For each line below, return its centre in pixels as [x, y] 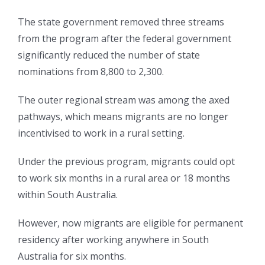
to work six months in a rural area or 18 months [124, 178]
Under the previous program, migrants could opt [126, 162]
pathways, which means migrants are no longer [123, 117]
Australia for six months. [72, 256]
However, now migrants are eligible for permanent [130, 223]
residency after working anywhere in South [113, 240]
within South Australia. [68, 195]
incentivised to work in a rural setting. [101, 133]
